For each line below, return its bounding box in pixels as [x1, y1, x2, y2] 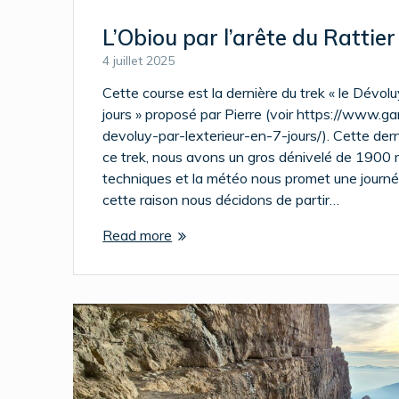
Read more [102, 225, 173, 244]
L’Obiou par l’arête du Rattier [102, 23, 396, 51]
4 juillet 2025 [102, 52, 175, 69]
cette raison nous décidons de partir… [102, 190, 340, 208]
